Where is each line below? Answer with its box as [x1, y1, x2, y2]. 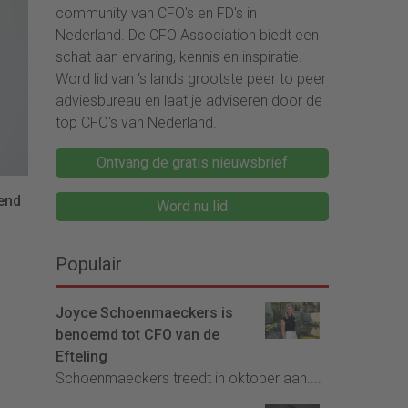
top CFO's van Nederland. [56, 114, 217, 132]
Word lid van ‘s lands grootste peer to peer [56, 70, 326, 88]
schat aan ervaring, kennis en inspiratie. [56, 48, 302, 66]
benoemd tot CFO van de [56, 326, 219, 344]
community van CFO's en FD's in [56, 5, 257, 23]
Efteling [56, 348, 107, 366]
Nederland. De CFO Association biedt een [56, 26, 319, 45]
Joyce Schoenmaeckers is [56, 304, 233, 322]
